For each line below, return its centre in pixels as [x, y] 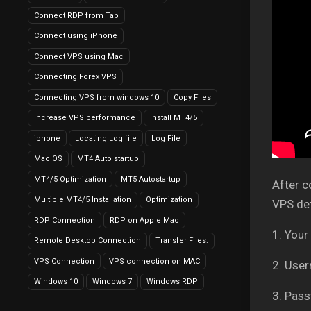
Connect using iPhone [76, 36]
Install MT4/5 [174, 118]
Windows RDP [172, 281]
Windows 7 [112, 281]
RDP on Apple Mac [144, 220]
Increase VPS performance [85, 118]
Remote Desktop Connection [87, 241]
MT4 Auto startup [108, 159]
